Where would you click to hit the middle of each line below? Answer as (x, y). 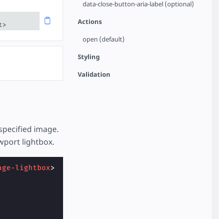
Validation (94, 74)
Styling (89, 57)
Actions (90, 22)
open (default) (104, 39)
